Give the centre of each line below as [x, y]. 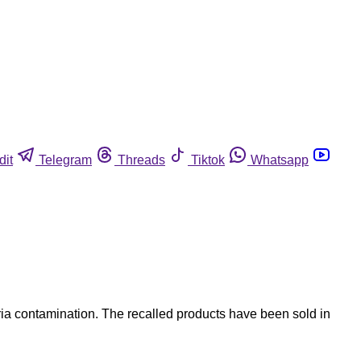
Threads [141, 160]
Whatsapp [280, 160]
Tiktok [208, 160]
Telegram [65, 160]
